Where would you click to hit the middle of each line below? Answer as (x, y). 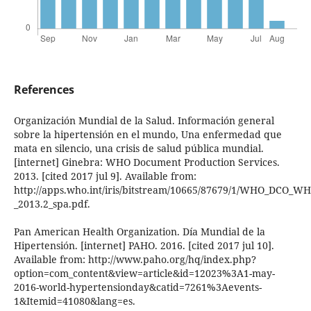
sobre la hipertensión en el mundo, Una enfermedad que (148, 135)
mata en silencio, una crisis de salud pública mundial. (138, 149)
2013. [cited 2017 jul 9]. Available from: (105, 176)
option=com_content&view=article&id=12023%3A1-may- (144, 274)
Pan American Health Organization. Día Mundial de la (139, 232)
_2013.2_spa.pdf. (52, 204)
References (44, 90)
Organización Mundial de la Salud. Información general (144, 121)
